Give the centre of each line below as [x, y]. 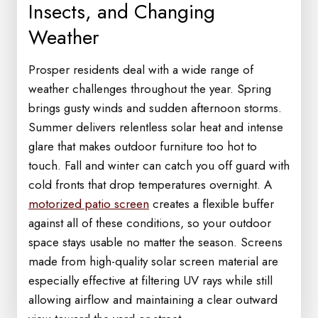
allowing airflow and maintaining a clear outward [153, 300]
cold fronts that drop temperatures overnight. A [150, 185]
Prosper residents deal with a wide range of [141, 70]
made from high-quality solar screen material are [153, 261]
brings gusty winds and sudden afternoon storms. [155, 108]
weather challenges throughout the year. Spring [150, 89]
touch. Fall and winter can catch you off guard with [159, 165]
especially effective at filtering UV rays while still [150, 280]
